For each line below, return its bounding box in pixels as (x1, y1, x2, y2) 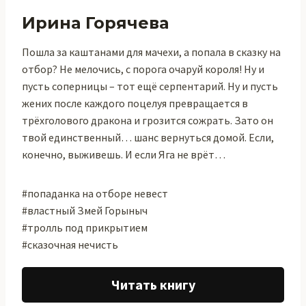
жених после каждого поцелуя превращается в (22, 96, 248, 110)
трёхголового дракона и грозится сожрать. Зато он (22, 113, 273, 127)
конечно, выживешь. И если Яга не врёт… (22, 148, 225, 161)
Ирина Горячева (22, 13, 169, 33)
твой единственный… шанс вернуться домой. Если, (22, 130, 274, 144)
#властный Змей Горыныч (22, 204, 148, 217)
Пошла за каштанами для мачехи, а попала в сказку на (22, 45, 281, 59)
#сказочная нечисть (22, 238, 118, 251)
